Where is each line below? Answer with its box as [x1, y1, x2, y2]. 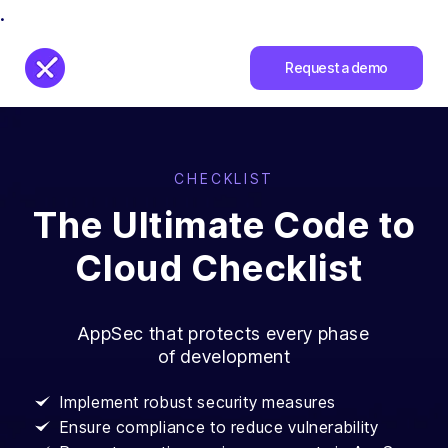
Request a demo [285, 58, 388, 76]
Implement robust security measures [60, 392, 337, 412]
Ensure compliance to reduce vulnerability [60, 417, 379, 437]
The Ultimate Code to [32, 203, 416, 247]
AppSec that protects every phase [78, 323, 370, 344]
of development [157, 346, 291, 367]
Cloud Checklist [75, 246, 364, 290]
